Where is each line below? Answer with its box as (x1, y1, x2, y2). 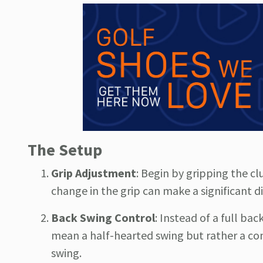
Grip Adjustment (51, 166, 136, 181)
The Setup (28, 139, 102, 161)
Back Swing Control (51, 210, 155, 225)
